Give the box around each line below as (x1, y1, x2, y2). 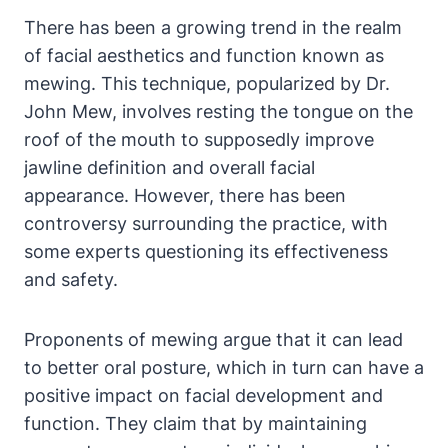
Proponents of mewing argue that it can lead (24, 329, 403, 351)
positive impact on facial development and (24, 385, 383, 407)
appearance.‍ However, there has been (24, 185, 346, 207)
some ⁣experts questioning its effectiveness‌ (24, 241, 388, 263)
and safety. (24, 269, 118, 291)
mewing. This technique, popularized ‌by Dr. (24, 73, 390, 95)
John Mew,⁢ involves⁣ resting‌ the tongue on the (24, 101, 413, 123)
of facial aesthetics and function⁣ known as (24, 45, 384, 67)
